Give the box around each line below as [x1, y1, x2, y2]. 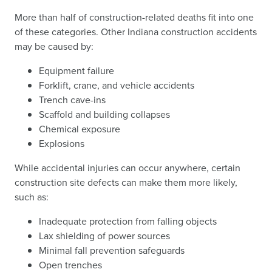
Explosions [39, 137, 84, 151]
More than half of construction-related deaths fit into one [15, 10, 254, 24]
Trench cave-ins [39, 93, 106, 107]
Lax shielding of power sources [39, 229, 170, 243]
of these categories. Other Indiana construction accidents [15, 25, 257, 39]
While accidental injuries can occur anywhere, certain [15, 161, 240, 175]
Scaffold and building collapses [39, 107, 170, 121]
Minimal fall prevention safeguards [39, 243, 185, 257]
